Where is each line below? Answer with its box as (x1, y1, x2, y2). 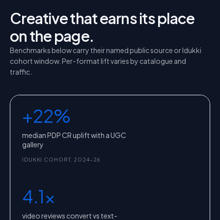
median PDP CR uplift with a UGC (22, 131, 126, 139)
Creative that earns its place (10, 9, 195, 27)
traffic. (10, 67, 32, 76)
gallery (22, 140, 44, 149)
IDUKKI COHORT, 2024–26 (22, 156, 101, 163)
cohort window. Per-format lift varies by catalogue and (10, 56, 186, 65)
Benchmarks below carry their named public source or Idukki (10, 46, 201, 55)
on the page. (10, 27, 94, 45)
